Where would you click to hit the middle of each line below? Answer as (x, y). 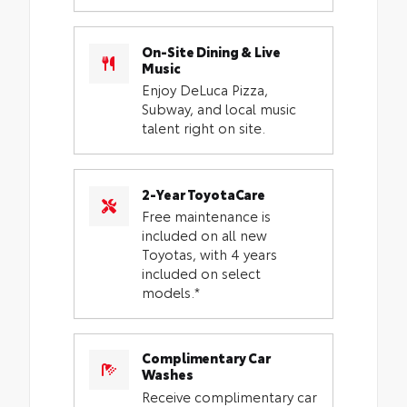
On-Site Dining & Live (211, 51)
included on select (202, 273)
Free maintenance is (207, 216)
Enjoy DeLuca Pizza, (205, 89)
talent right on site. (204, 128)
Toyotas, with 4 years (210, 254)
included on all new (205, 235)
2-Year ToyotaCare (203, 194)
